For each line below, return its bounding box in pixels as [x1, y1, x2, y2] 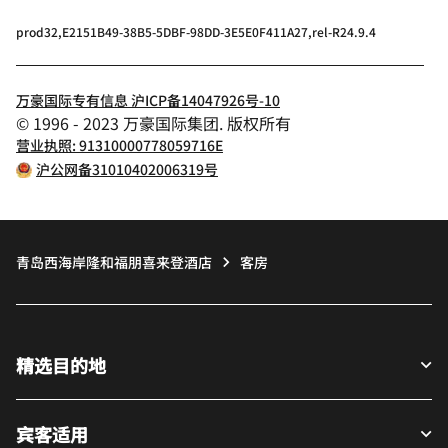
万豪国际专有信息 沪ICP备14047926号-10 [16, 89, 280, 110]
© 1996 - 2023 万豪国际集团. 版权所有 [16, 110, 291, 135]
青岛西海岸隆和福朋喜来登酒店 [16, 251, 212, 272]
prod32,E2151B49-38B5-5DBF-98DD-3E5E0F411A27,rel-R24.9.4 [16, 22, 376, 40]
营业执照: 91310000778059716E [16, 134, 223, 155]
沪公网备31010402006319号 [36, 158, 218, 179]
